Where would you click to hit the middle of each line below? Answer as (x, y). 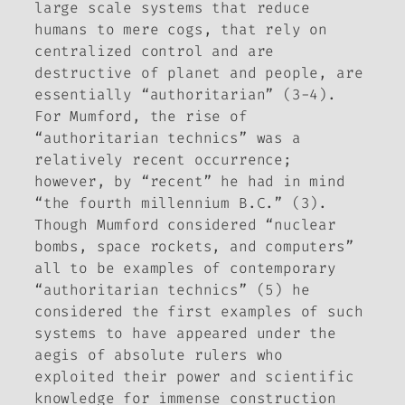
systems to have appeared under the (185, 334)
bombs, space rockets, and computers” (194, 247)
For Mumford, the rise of (141, 117)
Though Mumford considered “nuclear (185, 225)
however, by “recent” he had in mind (190, 182)
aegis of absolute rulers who (159, 355)
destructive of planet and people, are (199, 73)
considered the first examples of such (199, 312)
